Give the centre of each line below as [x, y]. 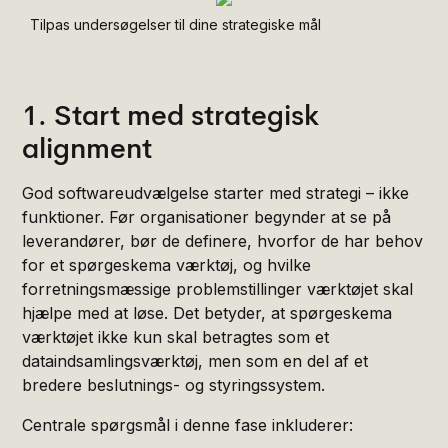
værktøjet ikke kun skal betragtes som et [176, 336]
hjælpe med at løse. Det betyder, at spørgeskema [207, 312]
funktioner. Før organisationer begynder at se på [207, 216]
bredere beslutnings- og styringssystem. [174, 384]
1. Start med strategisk [171, 115]
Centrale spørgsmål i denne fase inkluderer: [188, 424]
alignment [87, 148]
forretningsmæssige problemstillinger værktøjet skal [218, 288]
